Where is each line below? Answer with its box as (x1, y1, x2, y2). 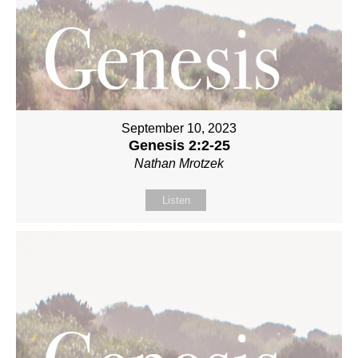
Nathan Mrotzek (134, 156, 224, 170)
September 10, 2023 (121, 121, 237, 135)
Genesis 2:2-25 (128, 137, 230, 153)
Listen (161, 193, 190, 206)
